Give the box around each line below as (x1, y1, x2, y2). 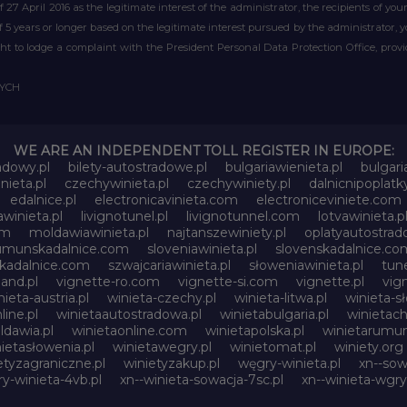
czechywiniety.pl (186, 175, 291, 192)
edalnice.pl (10, 192, 76, 208)
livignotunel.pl (80, 208, 168, 224)
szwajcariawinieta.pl (107, 257, 231, 273)
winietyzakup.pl (123, 355, 220, 372)
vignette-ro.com (55, 273, 160, 290)
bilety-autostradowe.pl (68, 159, 207, 175)
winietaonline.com (71, 323, 187, 339)
